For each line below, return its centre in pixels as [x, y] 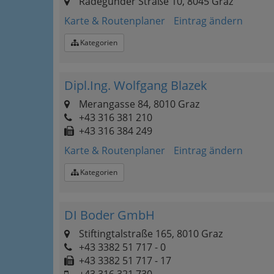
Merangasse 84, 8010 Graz [138, 104]
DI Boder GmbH [109, 215]
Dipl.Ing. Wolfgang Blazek [136, 85]
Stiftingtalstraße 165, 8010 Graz [150, 234]
